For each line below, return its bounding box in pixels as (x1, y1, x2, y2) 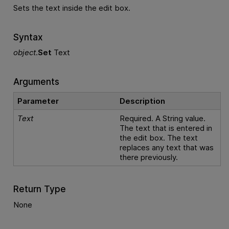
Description (120, 96, 166, 106)
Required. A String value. (120, 113, 206, 123)
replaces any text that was (120, 142, 214, 152)
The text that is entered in (120, 123, 213, 133)
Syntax (13, 31, 43, 42)
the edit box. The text (120, 132, 198, 143)
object (13, 48, 36, 58)
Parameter (17, 96, 59, 106)
